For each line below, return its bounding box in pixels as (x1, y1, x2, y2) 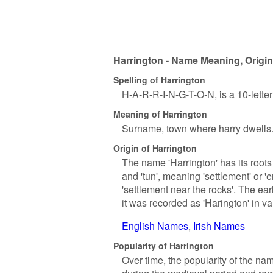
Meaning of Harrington (113, 107, 207, 120)
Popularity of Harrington (113, 239, 214, 252)
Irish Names (193, 219, 245, 233)
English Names (122, 219, 188, 233)
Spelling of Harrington (113, 73, 205, 86)
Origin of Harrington (113, 141, 197, 154)
